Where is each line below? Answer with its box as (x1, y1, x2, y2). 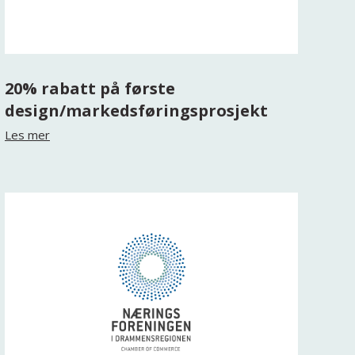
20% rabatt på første (4, 78, 175, 99)
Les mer (4, 127, 50, 143)
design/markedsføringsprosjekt (4, 100, 268, 121)
